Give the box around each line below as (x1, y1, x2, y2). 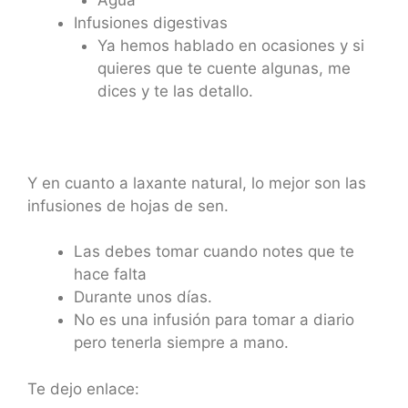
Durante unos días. (74, 288, 212, 306)
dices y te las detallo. (97, 81, 253, 100)
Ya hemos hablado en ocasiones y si (97, 36, 364, 55)
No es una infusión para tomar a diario (74, 311, 354, 329)
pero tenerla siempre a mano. (74, 333, 289, 352)
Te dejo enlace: (27, 379, 139, 398)
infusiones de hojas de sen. (27, 196, 229, 215)
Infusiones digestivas (74, 13, 228, 32)
